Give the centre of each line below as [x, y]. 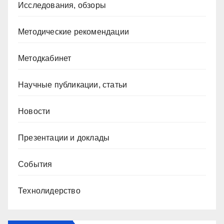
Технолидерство [49, 190]
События [35, 164]
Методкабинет [45, 58]
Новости [34, 111]
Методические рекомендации [73, 31]
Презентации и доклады [64, 137]
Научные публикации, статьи [73, 84]
